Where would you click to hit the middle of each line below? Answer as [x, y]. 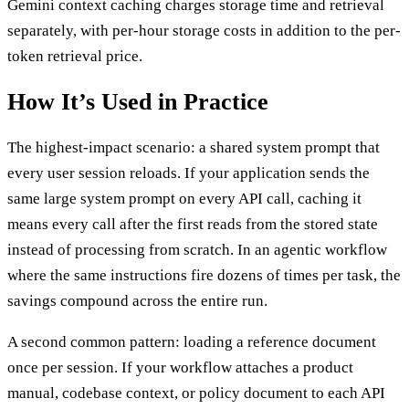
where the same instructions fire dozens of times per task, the [204, 276]
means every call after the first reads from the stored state [193, 225]
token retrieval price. [75, 57]
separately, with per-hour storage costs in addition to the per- [204, 31]
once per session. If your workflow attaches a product [180, 368]
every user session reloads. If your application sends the [189, 173]
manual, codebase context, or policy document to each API [196, 393]
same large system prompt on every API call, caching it [184, 199]
